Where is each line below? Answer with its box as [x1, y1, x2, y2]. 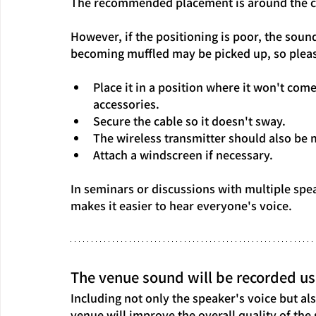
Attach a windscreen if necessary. [93, 145, 273, 163]
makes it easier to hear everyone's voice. [71, 196, 292, 214]
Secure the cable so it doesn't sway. [93, 111, 286, 129]
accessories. [93, 95, 159, 112]
